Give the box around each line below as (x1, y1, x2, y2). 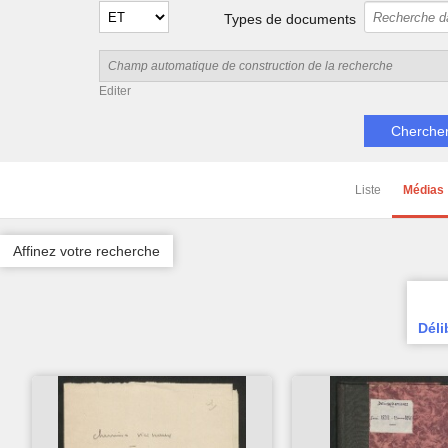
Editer (98, 84, 131, 99)
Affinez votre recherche (13, 243, 160, 260)
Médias (402, 183, 444, 198)
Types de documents (224, 11, 357, 28)
